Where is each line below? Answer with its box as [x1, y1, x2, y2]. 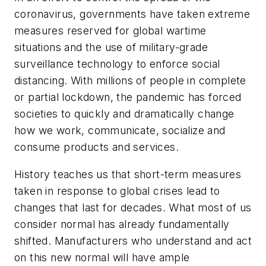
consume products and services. [14, 140, 179, 153]
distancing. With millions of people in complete [14, 74, 246, 87]
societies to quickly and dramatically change [14, 107, 235, 120]
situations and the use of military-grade [14, 40, 208, 53]
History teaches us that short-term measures [14, 167, 242, 180]
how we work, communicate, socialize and [14, 123, 226, 137]
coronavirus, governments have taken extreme [14, 7, 251, 20]
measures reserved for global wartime [14, 24, 207, 37]
